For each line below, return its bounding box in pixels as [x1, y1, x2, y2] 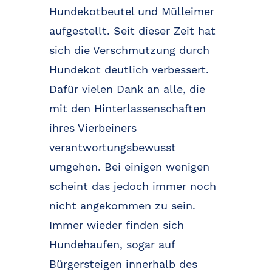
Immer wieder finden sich [49, 218, 184, 231]
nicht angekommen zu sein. [49, 199, 195, 212]
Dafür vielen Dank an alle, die [49, 82, 205, 95]
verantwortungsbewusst [49, 140, 176, 154]
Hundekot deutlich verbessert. [49, 63, 209, 76]
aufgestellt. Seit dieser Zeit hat [49, 24, 216, 37]
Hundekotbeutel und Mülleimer [49, 4, 214, 18]
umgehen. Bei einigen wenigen [49, 160, 209, 173]
